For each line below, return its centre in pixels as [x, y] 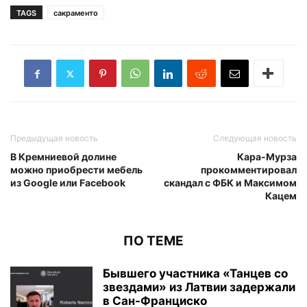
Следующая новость [255, 138]
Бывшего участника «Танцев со [195, 274]
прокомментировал [249, 170]
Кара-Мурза [267, 157]
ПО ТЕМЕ [153, 241]
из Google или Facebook [68, 183]
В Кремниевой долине [63, 157]
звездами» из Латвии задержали [199, 287]
